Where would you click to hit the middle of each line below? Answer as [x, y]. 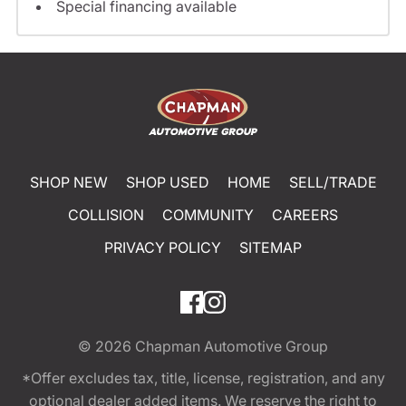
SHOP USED [167, 183]
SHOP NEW [68, 183]
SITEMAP [271, 248]
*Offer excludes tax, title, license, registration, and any [203, 378]
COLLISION [106, 215]
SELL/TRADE [333, 183]
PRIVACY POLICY [163, 248]
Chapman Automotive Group [232, 347]
